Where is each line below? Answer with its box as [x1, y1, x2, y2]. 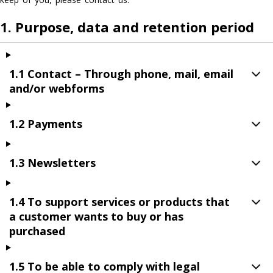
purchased [9, 224, 65, 238]
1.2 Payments [9, 116, 82, 131]
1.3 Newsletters [9, 155, 96, 170]
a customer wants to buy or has [9, 209, 183, 224]
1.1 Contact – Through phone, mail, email [9, 66, 233, 81]
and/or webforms [9, 81, 104, 96]
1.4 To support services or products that [9, 194, 230, 209]
